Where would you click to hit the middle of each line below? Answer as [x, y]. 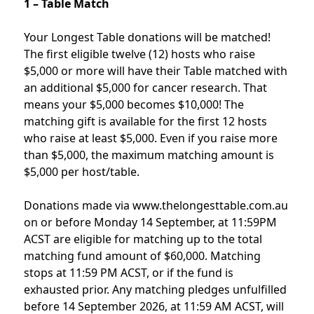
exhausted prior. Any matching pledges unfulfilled [155, 289]
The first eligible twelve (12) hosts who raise [139, 54]
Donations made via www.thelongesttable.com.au [156, 205]
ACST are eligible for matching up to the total [143, 239]
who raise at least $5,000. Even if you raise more [151, 138]
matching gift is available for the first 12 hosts [145, 121]
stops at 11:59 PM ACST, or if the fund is [129, 273]
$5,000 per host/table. [82, 172]
